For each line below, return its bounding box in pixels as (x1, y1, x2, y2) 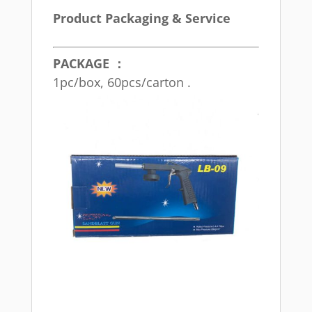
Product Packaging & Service (52, 9, 231, 26)
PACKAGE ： (52, 54, 125, 72)
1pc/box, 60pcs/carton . (52, 73, 191, 91)
